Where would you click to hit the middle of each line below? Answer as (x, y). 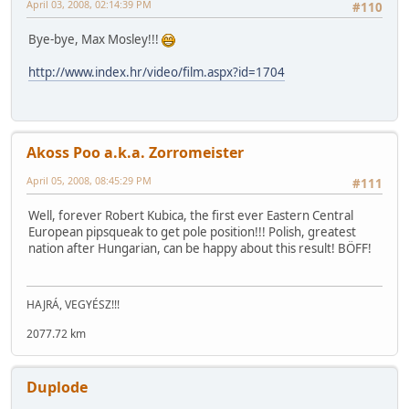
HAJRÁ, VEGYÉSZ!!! (73, 305)
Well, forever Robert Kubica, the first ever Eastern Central (191, 215)
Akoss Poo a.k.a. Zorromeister (135, 153)
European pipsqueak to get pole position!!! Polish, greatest (192, 231)
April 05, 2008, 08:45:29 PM (89, 181)
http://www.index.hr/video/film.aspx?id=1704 (157, 72)
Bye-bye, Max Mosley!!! (95, 39)
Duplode (57, 388)
